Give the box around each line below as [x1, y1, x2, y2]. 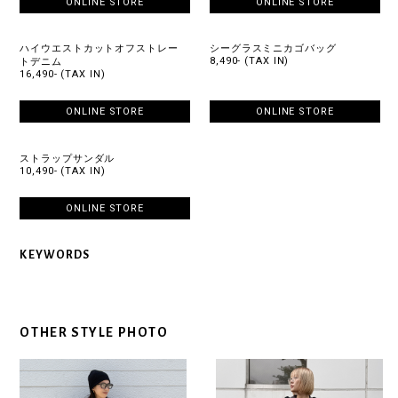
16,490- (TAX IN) [20, 68, 106, 81]
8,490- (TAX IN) [210, 55, 290, 68]
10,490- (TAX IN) [20, 164, 106, 177]
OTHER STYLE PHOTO [20, 324, 169, 339]
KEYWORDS [20, 249, 91, 262]
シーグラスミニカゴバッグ [210, 43, 337, 55]
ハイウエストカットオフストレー [20, 43, 179, 55]
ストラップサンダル [20, 152, 115, 164]
